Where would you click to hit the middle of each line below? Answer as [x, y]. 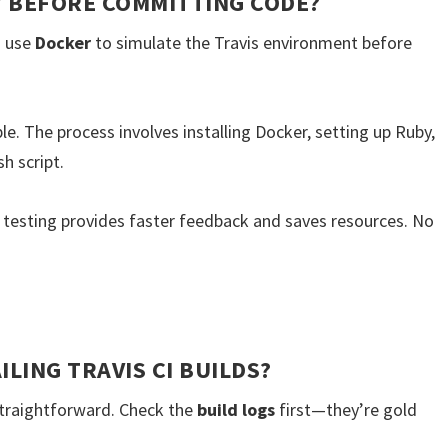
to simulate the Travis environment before [252, 43]
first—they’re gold [346, 409]
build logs [236, 409]
